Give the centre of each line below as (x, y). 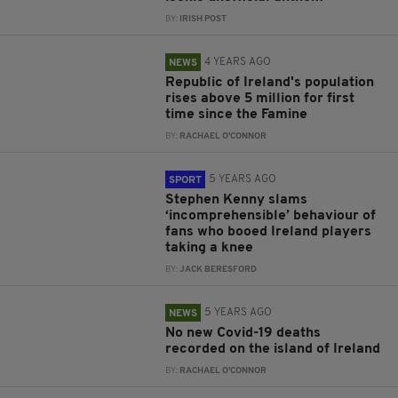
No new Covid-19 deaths (243, 333)
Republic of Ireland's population (270, 83)
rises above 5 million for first (260, 99)
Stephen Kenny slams (237, 200)
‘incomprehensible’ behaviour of (271, 216)
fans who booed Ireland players (269, 232)
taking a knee (210, 248)
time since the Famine (237, 115)
